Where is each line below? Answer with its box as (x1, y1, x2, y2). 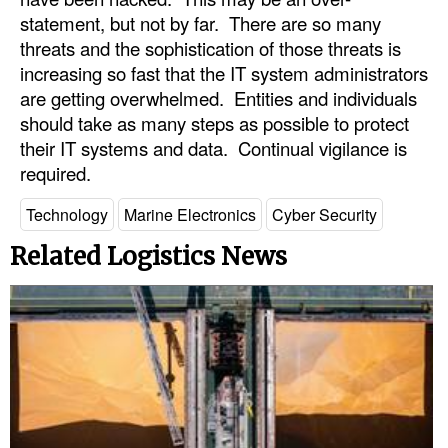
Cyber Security (272, 203, 377, 227)
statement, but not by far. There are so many (20, 9, 381, 36)
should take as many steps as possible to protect (20, 109, 409, 136)
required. (20, 159, 91, 186)
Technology (26, 203, 108, 227)
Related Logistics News (10, 240, 287, 272)
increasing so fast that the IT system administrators (20, 59, 428, 86)
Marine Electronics (124, 203, 256, 227)
